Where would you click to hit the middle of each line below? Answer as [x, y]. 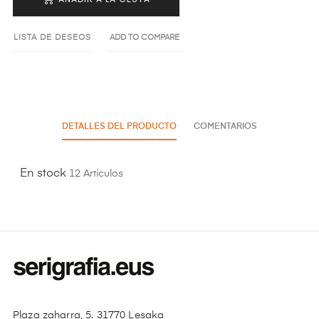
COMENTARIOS [225, 126]
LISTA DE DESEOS [52, 37]
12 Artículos [96, 173]
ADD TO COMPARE [145, 37]
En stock [43, 173]
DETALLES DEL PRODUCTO [119, 126]
